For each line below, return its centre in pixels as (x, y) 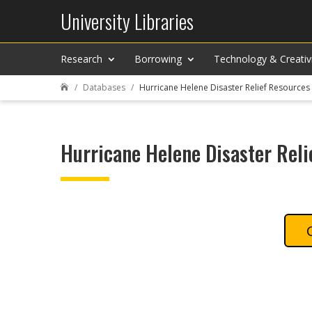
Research (81, 59)
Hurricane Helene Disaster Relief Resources (225, 87)
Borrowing (158, 59)
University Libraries (127, 21)
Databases (104, 87)
